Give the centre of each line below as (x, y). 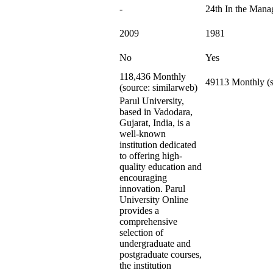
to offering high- (151, 156)
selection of (141, 232)
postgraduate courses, (161, 254)
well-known (143, 134)
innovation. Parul (152, 189)
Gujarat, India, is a (155, 123)
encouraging (143, 178)
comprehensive (148, 222)
